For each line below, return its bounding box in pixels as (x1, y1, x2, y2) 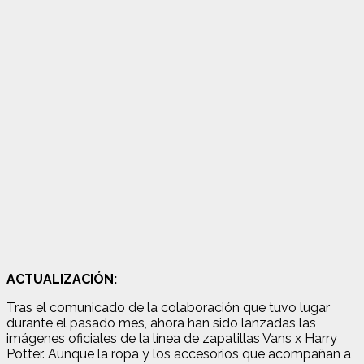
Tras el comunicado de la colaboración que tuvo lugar (6, 299, 330, 315)
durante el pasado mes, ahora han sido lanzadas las (6, 314, 316, 331)
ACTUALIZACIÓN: (6, 271, 120, 287)
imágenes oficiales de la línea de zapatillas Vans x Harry (6, 330, 337, 346)
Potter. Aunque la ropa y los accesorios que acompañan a (6, 345, 351, 362)
